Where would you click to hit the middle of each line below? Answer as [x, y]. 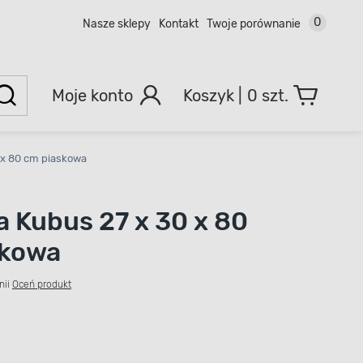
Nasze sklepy [117, 23]
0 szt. [268, 95]
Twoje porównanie [254, 23]
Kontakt [179, 23]
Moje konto [92, 95]
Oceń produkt [42, 284]
